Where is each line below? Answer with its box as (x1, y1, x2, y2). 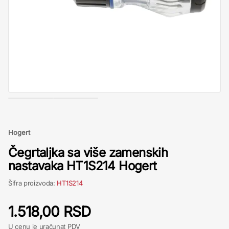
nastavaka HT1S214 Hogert (8, 158, 157, 173)
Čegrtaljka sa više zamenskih (8, 145, 168, 160)
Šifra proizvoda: (8, 179, 57, 187)
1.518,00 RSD (8, 203, 91, 220)
